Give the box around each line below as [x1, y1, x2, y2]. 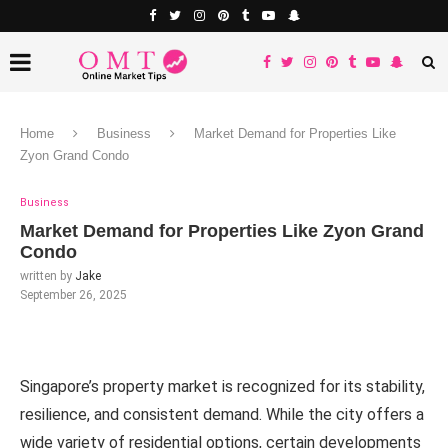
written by [20, 269, 75, 283]
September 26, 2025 [20, 288, 127, 302]
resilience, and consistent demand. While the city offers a [20, 405, 424, 424]
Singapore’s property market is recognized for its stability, [20, 377, 425, 396]
